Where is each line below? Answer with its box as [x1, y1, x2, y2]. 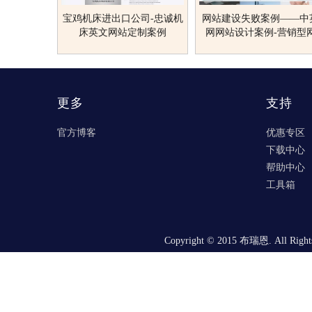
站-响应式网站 [229, 40, 292, 52]
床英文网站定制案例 [79, 26, 167, 38]
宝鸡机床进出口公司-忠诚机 [62, 13, 183, 24]
